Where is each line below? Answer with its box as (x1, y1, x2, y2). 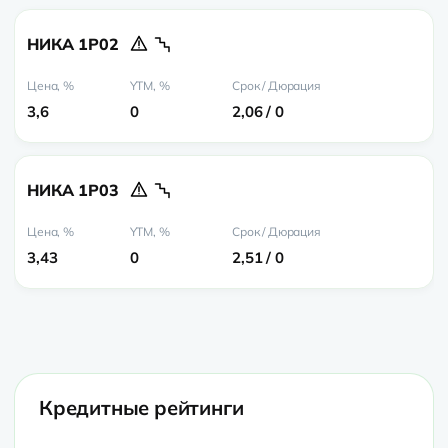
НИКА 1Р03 (27, 179, 119, 200)
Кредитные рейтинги (39, 395, 244, 420)
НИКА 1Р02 (27, 33, 119, 54)
